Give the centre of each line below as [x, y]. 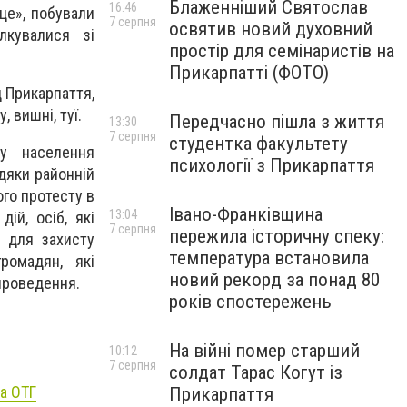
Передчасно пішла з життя [277, 122]
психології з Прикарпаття [272, 165]
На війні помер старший [264, 351]
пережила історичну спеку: [277, 236]
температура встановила [269, 258]
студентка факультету [258, 144]
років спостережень [250, 302]
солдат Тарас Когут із [256, 372]
